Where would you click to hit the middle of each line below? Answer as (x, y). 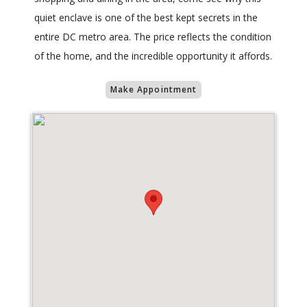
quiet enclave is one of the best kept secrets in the (146, 18)
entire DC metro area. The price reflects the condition (153, 37)
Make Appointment (153, 90)
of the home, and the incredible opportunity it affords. (153, 56)
